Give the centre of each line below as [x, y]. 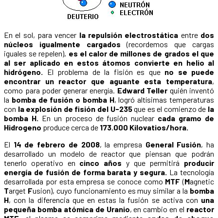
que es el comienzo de [170, 109]
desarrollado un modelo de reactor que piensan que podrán [109, 154]
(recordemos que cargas [167, 44]
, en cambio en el [158, 209]
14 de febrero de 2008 [56, 145]
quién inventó [191, 91]
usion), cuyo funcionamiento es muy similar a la [111, 191]
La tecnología [191, 172]
